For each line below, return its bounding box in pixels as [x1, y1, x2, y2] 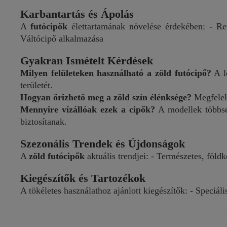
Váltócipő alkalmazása [20, 33, 103, 44]
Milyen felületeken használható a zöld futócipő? [20, 68, 211, 78]
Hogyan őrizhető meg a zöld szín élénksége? [20, 92, 192, 102]
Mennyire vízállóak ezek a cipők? [20, 104, 155, 115]
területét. [20, 80, 53, 90]
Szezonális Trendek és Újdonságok [20, 137, 185, 150]
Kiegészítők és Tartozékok [20, 172, 145, 184]
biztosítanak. [20, 117, 67, 127]
